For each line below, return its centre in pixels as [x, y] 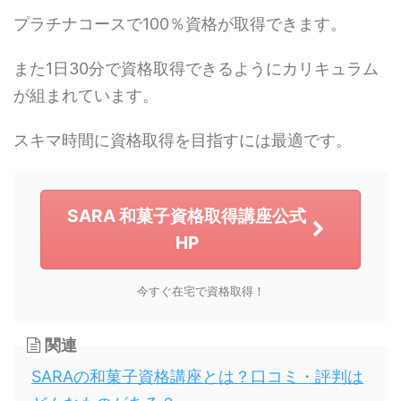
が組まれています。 [86, 95]
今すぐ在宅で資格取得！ [200, 291]
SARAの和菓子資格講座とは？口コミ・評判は [197, 376]
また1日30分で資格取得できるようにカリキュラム [196, 68]
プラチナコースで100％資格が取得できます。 [180, 23]
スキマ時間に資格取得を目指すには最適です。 [183, 140]
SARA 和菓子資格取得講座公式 [187, 216]
